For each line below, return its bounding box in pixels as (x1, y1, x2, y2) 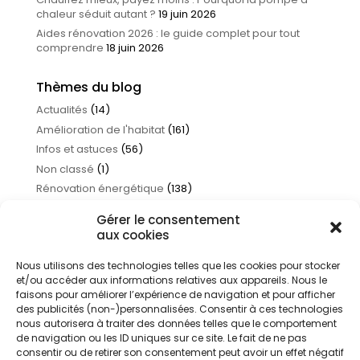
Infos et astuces (35, 141, 118, 157)
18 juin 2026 (105, 40, 164, 55)
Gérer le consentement (96, 211, 240, 228)
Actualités (35, 102, 88, 117)
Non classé (35, 161, 94, 177)
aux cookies (96, 227, 170, 243)
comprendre (35, 40, 104, 55)
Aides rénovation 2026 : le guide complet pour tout (35, 26, 300, 41)
